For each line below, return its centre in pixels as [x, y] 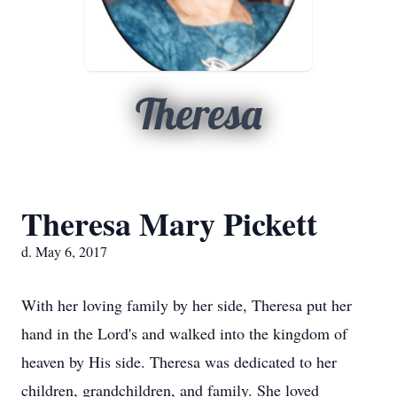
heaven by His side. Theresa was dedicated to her [179, 362]
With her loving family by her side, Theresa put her [187, 305]
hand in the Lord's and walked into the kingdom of [184, 333]
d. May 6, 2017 [64, 251]
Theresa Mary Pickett [169, 223]
